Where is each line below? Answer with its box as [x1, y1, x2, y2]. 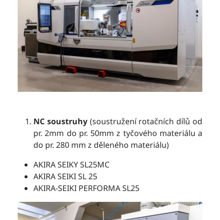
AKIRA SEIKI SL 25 [33, 171, 97, 182]
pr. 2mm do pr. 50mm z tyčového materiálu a [33, 128, 202, 139]
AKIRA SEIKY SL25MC [33, 159, 110, 170]
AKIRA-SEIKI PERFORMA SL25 [33, 183, 139, 194]
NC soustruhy [33, 116, 87, 127]
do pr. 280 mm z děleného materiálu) [33, 139, 169, 151]
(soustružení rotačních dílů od [87, 116, 203, 127]
